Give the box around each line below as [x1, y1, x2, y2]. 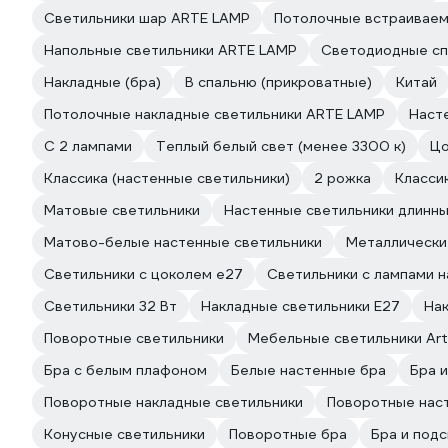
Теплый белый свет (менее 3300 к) [156, 137, 406, 155]
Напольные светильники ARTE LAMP [44, 41, 297, 59]
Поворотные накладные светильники [44, 393, 303, 411]
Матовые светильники [44, 201, 200, 219]
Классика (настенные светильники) [44, 169, 290, 187]
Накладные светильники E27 [201, 297, 400, 315]
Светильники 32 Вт [44, 297, 177, 315]
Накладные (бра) [44, 73, 161, 91]
